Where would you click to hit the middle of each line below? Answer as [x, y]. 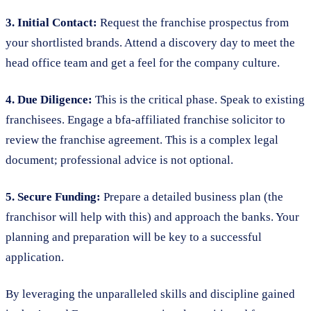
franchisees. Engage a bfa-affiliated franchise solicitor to [145, 119]
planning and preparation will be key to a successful [134, 237]
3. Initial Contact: [51, 22]
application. [35, 257]
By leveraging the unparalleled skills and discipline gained [150, 294]
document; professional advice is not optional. [119, 160]
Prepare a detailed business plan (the [192, 196]
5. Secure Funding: [53, 196]
